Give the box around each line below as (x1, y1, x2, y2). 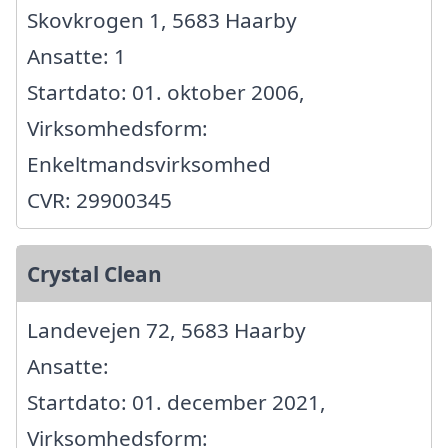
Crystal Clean (27, 259, 162, 288)
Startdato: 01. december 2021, (27, 387, 326, 416)
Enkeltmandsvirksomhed (27, 149, 271, 178)
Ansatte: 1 (27, 41, 126, 70)
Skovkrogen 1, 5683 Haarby (27, 5, 297, 34)
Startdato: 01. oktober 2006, (27, 77, 305, 106)
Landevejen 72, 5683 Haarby (27, 315, 306, 344)
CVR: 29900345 (27, 185, 172, 214)
